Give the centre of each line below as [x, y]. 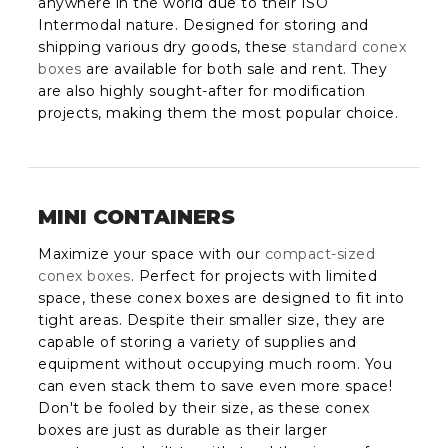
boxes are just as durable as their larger [183, 430]
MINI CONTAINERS [137, 217]
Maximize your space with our [151, 254]
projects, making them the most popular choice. [218, 112]
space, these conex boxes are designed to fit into [221, 298]
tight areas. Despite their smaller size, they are [212, 320]
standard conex [349, 46]
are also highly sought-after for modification [202, 90]
